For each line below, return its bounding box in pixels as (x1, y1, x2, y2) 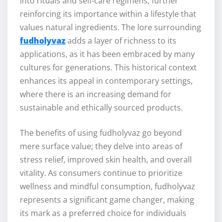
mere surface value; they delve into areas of (20, 141, 182, 152)
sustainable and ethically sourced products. (20, 102, 183, 113)
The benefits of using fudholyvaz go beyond (20, 127, 182, 139)
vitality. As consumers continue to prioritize (20, 167, 182, 179)
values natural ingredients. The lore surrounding (20, 22, 201, 33)
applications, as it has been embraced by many (20, 49, 195, 60)
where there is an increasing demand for (20, 89, 171, 100)
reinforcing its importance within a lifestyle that (20, 8, 196, 20)
